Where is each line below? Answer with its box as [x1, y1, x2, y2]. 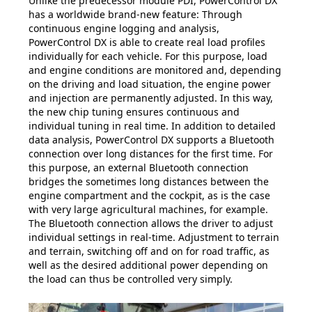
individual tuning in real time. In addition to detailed [29, 119, 276, 133]
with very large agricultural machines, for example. [29, 203, 268, 217]
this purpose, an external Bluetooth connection [29, 161, 249, 175]
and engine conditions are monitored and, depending [29, 63, 281, 77]
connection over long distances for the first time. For [29, 147, 273, 161]
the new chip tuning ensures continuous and [29, 105, 240, 119]
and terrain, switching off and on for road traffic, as [29, 244, 270, 258]
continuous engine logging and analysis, [29, 22, 219, 36]
